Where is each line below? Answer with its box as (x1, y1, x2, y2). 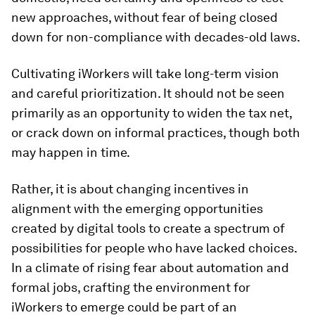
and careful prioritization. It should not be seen (11, 86, 285, 101)
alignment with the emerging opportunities (11, 201, 263, 216)
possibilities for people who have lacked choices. (11, 240, 297, 255)
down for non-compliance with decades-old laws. (11, 30, 300, 44)
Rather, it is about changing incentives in (11, 181, 249, 196)
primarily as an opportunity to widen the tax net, (11, 105, 292, 120)
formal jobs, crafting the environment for (11, 280, 250, 295)
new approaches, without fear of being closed (11, 10, 278, 25)
